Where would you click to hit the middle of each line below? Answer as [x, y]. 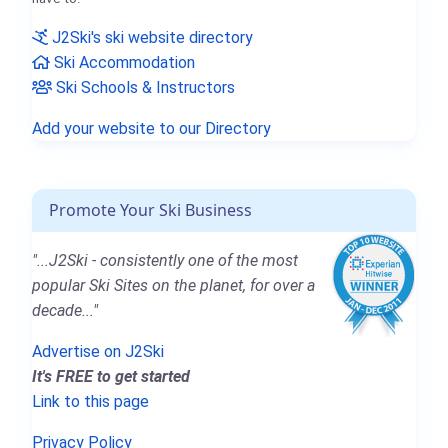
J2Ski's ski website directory [150, 37]
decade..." [65, 310]
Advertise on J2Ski [98, 351]
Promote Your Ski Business [150, 209]
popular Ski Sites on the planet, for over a [173, 285]
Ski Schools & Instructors [143, 87]
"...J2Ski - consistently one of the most [165, 260]
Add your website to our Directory [151, 128]
